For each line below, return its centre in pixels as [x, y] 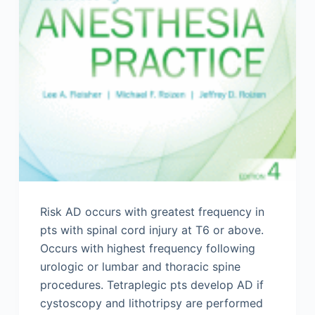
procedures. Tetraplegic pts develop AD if [152, 285]
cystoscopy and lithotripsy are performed [151, 303]
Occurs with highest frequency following [147, 249]
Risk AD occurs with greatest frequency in [152, 212]
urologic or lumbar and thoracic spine [140, 267]
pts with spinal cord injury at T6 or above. [152, 230]
